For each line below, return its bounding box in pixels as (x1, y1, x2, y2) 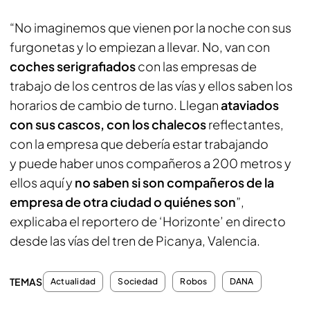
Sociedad (118, 275, 158, 286)
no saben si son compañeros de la (73, 174, 274, 190)
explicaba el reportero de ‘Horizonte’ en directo (10, 212, 286, 229)
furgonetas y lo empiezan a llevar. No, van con (10, 38, 270, 55)
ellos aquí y (10, 174, 73, 190)
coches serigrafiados (10, 57, 136, 74)
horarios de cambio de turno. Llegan (10, 96, 219, 113)
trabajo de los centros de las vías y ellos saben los (10, 77, 293, 93)
